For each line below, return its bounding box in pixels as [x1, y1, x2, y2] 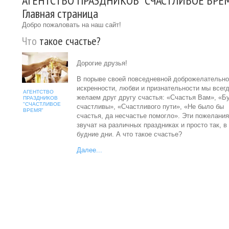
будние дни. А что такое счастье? [77, 130, 182, 138]
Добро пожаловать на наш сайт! [22, 21, 121, 29]
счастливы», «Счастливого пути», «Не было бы [77, 103, 224, 110]
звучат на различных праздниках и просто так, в [77, 121, 227, 129]
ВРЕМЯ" [23, 107, 43, 113]
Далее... [77, 146, 102, 154]
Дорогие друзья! [77, 59, 127, 67]
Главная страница [22, 6, 98, 21]
